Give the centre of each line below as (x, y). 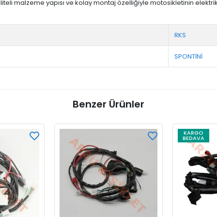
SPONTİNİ (188, 56)
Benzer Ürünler (108, 104)
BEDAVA (194, 138)
